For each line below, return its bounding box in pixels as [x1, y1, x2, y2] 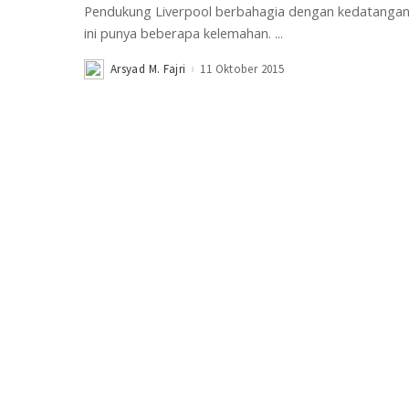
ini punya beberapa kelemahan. [84, 25, 275, 43]
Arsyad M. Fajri [110, 61, 186, 78]
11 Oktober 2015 [200, 61, 284, 78]
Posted [83, 66, 121, 82]
